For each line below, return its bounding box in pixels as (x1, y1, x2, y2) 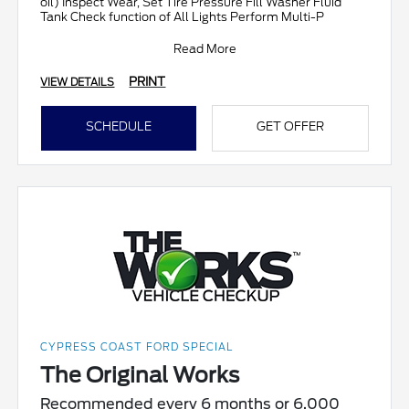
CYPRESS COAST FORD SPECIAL (40, 341, 234, 354)
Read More (173, 42, 236, 57)
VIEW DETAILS (40, 76, 115, 89)
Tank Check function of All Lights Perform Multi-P (40, 10, 325, 25)
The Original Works (40, 362, 240, 389)
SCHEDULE (86, 120, 152, 134)
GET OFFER (256, 120, 324, 134)
